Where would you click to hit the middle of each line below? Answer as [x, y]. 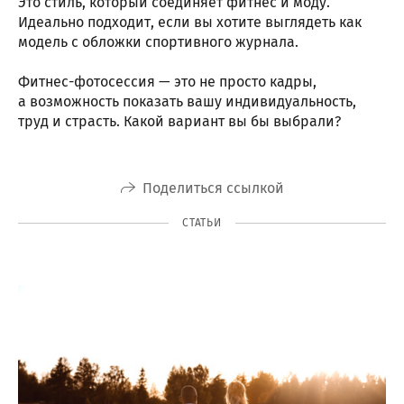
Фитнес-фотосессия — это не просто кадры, [167, 82]
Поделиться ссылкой [213, 188]
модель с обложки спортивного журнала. [158, 42]
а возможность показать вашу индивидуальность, [187, 102]
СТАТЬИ [202, 222]
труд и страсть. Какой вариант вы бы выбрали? [183, 122]
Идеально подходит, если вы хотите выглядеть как [190, 23]
